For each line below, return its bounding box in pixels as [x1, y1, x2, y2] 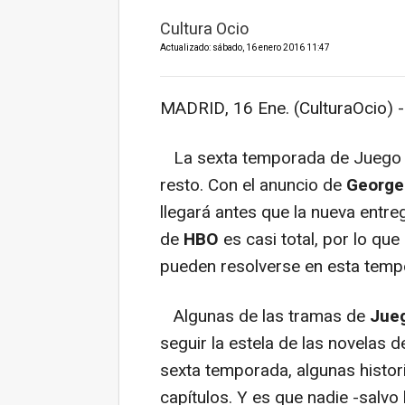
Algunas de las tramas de [160, 304, 370, 330]
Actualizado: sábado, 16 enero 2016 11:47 [160, 42, 330, 55]
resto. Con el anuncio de [160, 173, 346, 199]
